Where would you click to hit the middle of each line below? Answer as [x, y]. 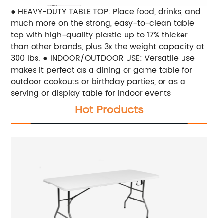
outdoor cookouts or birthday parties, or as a [98, 82]
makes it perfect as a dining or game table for [102, 70]
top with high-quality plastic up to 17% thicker [100, 35]
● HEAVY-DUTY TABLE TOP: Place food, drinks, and [106, 11]
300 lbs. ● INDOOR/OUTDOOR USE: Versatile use [103, 58]
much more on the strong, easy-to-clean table [103, 23]
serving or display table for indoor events [91, 93]
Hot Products [109, 110]
